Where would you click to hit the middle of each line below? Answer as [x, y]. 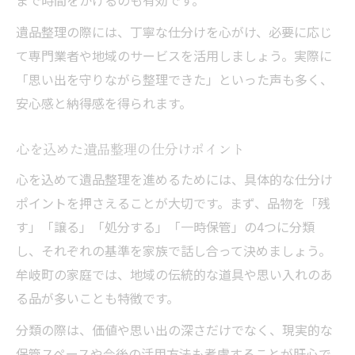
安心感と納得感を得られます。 [104, 103]
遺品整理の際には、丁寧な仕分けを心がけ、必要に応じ [174, 32]
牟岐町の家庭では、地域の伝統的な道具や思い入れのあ [174, 274]
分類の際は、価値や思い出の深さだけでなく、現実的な [174, 330]
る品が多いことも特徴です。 [97, 298]
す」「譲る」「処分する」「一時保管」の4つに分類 [165, 227]
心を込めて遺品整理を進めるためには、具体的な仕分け [174, 179]
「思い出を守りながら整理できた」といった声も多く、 [174, 79]
